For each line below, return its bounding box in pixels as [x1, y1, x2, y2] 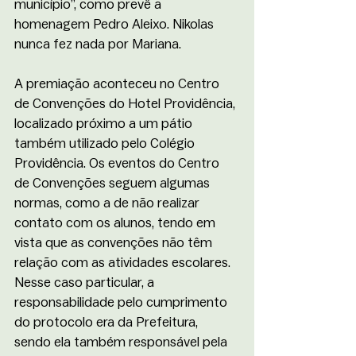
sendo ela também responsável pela [14, 335, 230, 349]
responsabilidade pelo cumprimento [14, 295, 230, 309]
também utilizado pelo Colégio [14, 136, 198, 150]
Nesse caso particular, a [14, 275, 157, 289]
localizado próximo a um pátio [14, 116, 195, 130]
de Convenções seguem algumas [14, 176, 213, 190]
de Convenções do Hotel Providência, [14, 96, 238, 110]
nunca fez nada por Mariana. [14, 37, 181, 51]
